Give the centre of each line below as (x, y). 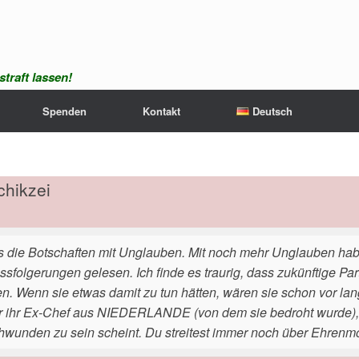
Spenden (65, 111)
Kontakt (161, 111)
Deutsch (272, 111)
